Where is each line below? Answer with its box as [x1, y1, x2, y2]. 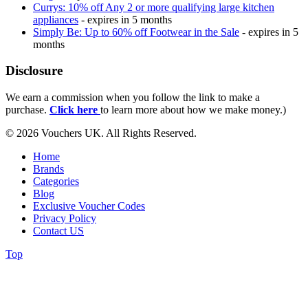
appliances [33, 13, 78, 25]
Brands [33, 163, 64, 175]
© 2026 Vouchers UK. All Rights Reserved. [5, 127, 197, 140]
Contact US [33, 225, 84, 237]
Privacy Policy [33, 212, 96, 225]
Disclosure [5, 63, 63, 78]
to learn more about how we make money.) [100, 104, 286, 116]
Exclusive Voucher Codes [33, 200, 145, 212]
